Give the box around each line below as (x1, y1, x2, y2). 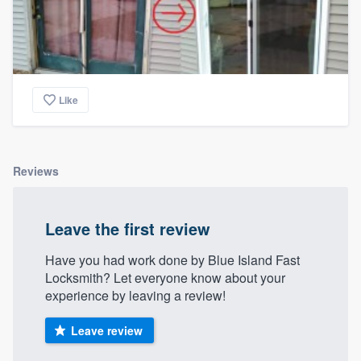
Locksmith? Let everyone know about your (45, 268, 285, 288)
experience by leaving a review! (45, 286, 226, 305)
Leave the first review (45, 217, 210, 241)
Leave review (70, 322, 143, 339)
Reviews (13, 163, 59, 180)
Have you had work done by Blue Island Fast (45, 251, 300, 270)
